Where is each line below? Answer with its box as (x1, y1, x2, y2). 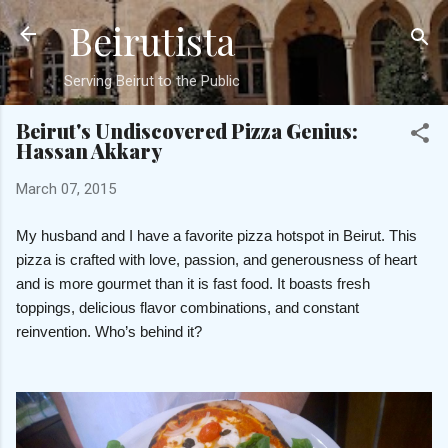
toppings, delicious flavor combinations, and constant (16, 298, 359, 316)
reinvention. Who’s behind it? (16, 322, 202, 340)
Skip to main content (156, 16, 292, 34)
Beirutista (69, 16, 235, 65)
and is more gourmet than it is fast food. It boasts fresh (16, 274, 370, 292)
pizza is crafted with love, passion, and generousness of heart (16, 250, 417, 268)
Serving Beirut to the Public (64, 72, 240, 90)
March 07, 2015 (16, 180, 116, 198)
